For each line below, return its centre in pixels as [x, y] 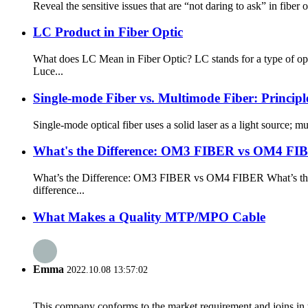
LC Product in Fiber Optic [108, 32]
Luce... [48, 71]
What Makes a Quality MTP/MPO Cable [149, 217]
